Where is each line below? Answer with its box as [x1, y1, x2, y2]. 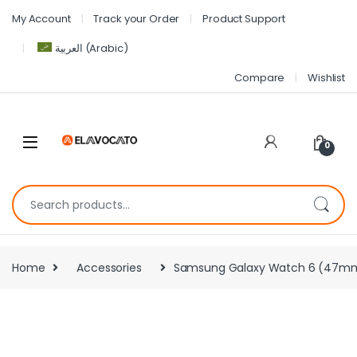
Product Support [202, 10, 286, 26]
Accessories [76, 259, 142, 276]
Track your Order [93, 10, 180, 26]
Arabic [89, 40, 124, 56]
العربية [54, 40, 83, 56]
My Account [12, 10, 71, 26]
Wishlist [308, 69, 345, 85]
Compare [234, 69, 285, 85]
